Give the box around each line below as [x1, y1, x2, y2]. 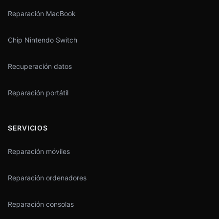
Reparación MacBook [8, 9, 76, 18]
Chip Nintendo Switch [8, 36, 77, 44]
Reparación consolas [8, 200, 74, 208]
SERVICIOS [8, 124, 48, 132]
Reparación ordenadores [8, 174, 87, 182]
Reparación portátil [8, 88, 68, 97]
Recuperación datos [8, 62, 72, 70]
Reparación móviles [8, 147, 70, 155]
